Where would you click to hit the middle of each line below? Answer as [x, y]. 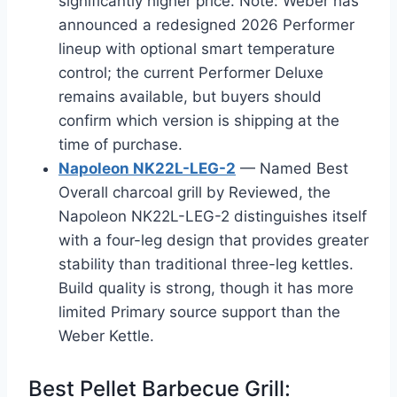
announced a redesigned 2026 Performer [206, 24]
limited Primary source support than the [199, 311]
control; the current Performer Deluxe [191, 72]
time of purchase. [121, 144]
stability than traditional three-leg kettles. [206, 264]
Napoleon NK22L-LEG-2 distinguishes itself [213, 216]
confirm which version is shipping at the [199, 120]
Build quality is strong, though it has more [206, 288]
